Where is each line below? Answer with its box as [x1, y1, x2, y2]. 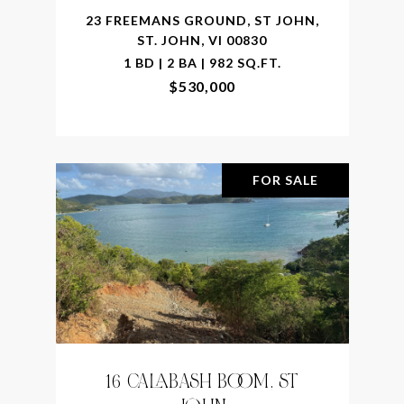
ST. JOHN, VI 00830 [137, 32, 267, 48]
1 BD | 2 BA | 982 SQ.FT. [123, 54, 281, 70]
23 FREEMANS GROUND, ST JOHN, [85, 12, 319, 28]
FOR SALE [252, 171, 318, 188]
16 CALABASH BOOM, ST [106, 368, 298, 394]
